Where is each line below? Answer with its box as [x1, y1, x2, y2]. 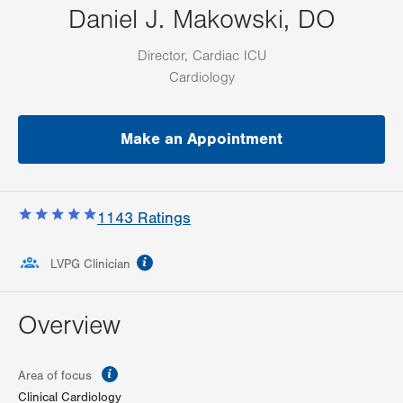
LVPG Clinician [50, 257, 130, 273]
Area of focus [18, 369, 95, 384]
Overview [18, 310, 121, 342]
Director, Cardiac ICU [137, 48, 266, 65]
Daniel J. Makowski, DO [67, 4, 336, 36]
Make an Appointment [121, 130, 282, 149]
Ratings [133, 209, 191, 228]
